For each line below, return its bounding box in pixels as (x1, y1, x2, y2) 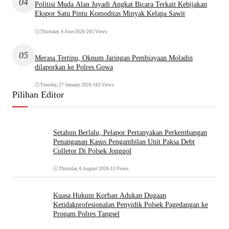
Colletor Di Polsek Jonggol (53, 147, 131, 155)
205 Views (86, 29, 107, 35)
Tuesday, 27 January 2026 (40, 82, 91, 88)
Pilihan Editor (12, 89, 64, 100)
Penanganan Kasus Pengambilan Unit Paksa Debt (53, 138, 195, 146)
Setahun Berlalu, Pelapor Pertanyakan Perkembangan (53, 128, 207, 136)
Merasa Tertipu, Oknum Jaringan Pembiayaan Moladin (35, 54, 193, 62)
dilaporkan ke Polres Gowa (35, 63, 113, 71)
